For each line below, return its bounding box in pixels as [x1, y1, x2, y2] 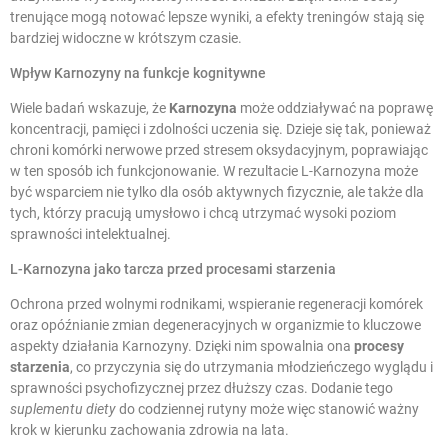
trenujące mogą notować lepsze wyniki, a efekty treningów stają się [10, 8, 424, 25]
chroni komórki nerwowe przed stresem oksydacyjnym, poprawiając [10, 141, 428, 158]
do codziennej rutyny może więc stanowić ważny [116, 400, 419, 417]
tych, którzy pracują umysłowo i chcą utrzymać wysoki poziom [10, 204, 396, 221]
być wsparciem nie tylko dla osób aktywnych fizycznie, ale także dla [10, 183, 424, 200]
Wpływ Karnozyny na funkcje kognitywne [10, 64, 266, 81]
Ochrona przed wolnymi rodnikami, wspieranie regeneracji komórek [10, 295, 423, 312]
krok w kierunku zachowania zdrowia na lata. [10, 421, 289, 438]
